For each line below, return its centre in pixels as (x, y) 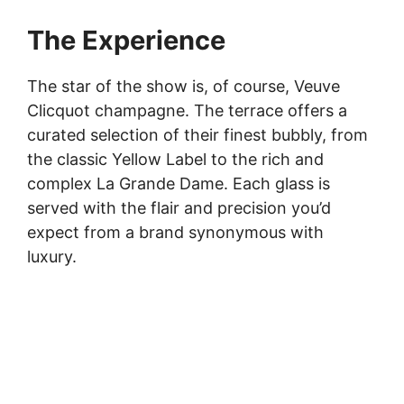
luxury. (52, 257)
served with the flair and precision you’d (179, 208)
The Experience (126, 41)
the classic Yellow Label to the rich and (175, 160)
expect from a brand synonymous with (175, 233)
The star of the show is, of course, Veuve (184, 87)
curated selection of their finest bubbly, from (197, 135)
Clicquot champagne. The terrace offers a (187, 111)
